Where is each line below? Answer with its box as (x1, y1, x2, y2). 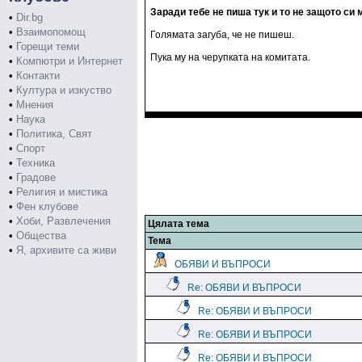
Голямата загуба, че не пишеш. (150, 29, 294, 40)
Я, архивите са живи (16, 244, 116, 256)
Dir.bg (16, 11, 43, 23)
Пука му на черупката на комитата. (150, 52, 310, 63)
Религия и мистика (16, 186, 107, 198)
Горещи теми (16, 40, 79, 53)
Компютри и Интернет (16, 55, 123, 67)
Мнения (16, 99, 53, 111)
